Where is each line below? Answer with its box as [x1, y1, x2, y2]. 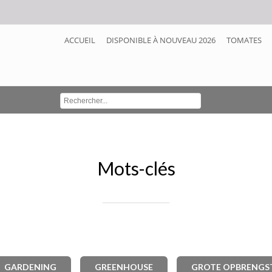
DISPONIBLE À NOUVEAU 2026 [106, 35, 216, 46]
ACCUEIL [64, 35, 95, 46]
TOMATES [226, 35, 262, 46]
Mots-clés [97, 157, 175, 179]
